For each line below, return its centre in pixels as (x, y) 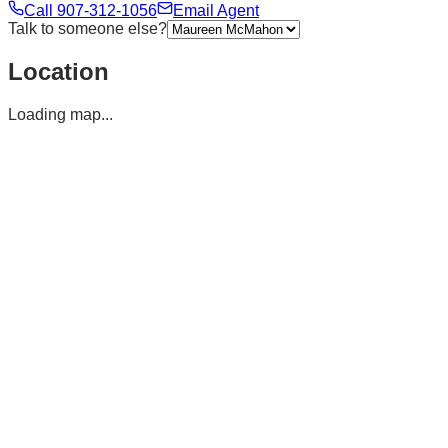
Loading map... (60, 115)
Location (58, 72)
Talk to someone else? (87, 28)
